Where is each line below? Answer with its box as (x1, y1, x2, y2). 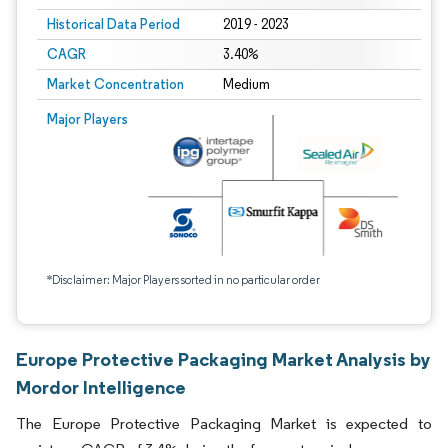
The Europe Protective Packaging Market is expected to (16, 414, 432, 433)
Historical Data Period (47, 15, 180, 33)
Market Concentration (47, 75, 184, 93)
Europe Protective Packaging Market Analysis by (16, 347, 431, 371)
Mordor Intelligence (16, 375, 186, 399)
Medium (222, 76, 270, 93)
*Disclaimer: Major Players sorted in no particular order (47, 272, 320, 287)
